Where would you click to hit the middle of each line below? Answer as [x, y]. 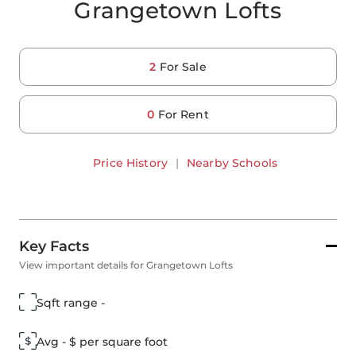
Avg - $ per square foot [102, 341]
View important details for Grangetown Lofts [126, 265]
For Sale [183, 67]
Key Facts [54, 246]
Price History [130, 163]
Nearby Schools [232, 163]
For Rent [183, 114]
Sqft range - [71, 302]
